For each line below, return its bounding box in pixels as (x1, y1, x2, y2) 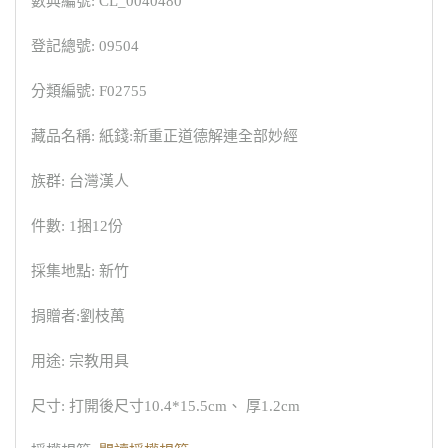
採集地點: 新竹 (31, 263, 129, 279)
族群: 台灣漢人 (31, 173, 129, 189)
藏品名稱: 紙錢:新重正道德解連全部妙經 (31, 128, 298, 144)
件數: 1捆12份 (31, 218, 123, 234)
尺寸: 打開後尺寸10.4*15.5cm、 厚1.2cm (31, 398, 300, 414)
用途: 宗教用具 (31, 353, 129, 369)
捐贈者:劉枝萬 (31, 308, 125, 324)
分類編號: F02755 (31, 83, 147, 99)
